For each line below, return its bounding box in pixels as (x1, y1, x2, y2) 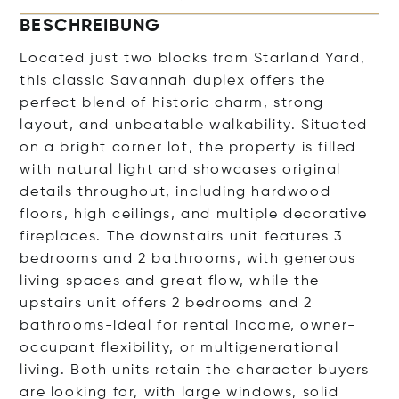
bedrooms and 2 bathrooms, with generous (20, 252, 356, 266)
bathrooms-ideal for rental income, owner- (20, 319, 357, 333)
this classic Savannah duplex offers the (20, 74, 326, 88)
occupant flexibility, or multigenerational (20, 341, 339, 355)
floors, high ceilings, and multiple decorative (20, 208, 369, 222)
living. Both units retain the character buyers (20, 363, 370, 378)
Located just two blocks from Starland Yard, (20, 52, 366, 66)
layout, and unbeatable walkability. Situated (20, 118, 368, 133)
